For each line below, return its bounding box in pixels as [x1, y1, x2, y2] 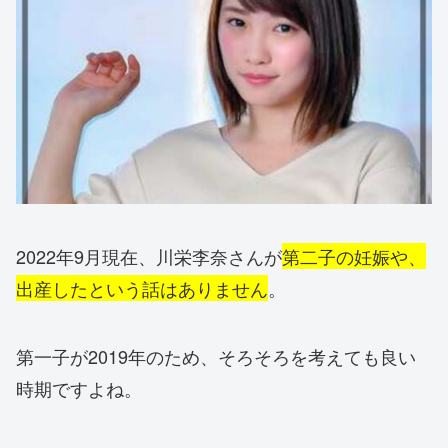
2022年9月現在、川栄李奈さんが [16, 242, 282, 269]
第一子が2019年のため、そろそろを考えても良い [16, 342, 416, 369]
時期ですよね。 [16, 374, 142, 401]
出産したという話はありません [16, 274, 268, 301]
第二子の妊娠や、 [282, 242, 426, 269]
